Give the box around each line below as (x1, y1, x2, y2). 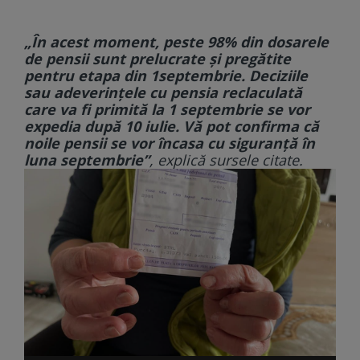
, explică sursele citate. (149, 149, 303, 170)
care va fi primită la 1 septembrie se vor (24, 99, 310, 119)
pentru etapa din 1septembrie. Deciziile (24, 65, 308, 85)
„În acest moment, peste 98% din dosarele (24, 31, 329, 51)
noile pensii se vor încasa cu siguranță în (24, 133, 315, 153)
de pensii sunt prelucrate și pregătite (24, 48, 291, 68)
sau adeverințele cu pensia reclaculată (24, 82, 306, 102)
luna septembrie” (24, 149, 149, 170)
